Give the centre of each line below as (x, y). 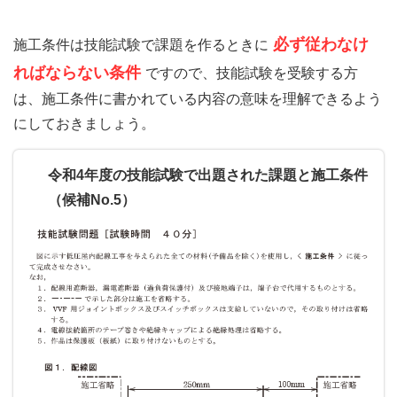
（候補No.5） (92, 200)
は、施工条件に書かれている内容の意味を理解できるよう (198, 99)
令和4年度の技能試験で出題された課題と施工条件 (208, 175)
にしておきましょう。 (84, 124)
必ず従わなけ (321, 45)
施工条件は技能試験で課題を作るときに (141, 45)
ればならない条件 (77, 73)
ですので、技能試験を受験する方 (252, 74)
